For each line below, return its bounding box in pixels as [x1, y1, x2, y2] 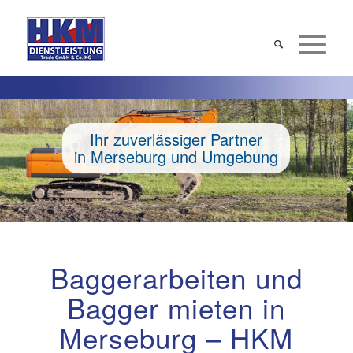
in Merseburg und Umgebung [74, 145, 279, 168]
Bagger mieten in [67, 288, 286, 327]
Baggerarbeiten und [50, 258, 303, 297]
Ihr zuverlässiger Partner [90, 128, 263, 150]
